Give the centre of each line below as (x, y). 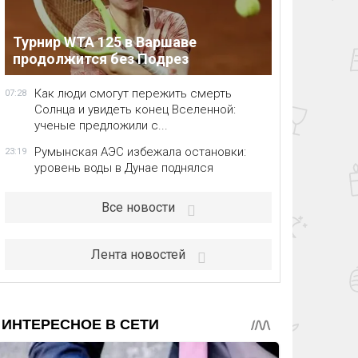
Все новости (138, 207)
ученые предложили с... (101, 125)
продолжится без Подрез (100, 58)
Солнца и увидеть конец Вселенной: (135, 109)
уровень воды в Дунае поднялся (123, 168)
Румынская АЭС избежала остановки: (140, 152)
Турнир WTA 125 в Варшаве (104, 42)
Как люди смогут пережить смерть (133, 93)
